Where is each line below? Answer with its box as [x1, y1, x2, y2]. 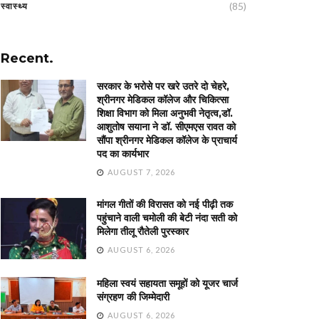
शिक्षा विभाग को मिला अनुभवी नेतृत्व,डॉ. [97, 107, 233, 120]
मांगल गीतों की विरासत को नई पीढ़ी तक [97, 198, 233, 211]
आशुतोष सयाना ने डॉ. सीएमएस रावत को [97, 120, 236, 133]
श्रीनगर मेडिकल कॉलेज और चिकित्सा [97, 93, 229, 106]
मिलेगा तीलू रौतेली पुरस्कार [97, 225, 189, 238]
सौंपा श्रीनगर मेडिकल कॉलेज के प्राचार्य [97, 134, 237, 147]
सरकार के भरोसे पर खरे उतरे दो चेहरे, [97, 80, 229, 93]
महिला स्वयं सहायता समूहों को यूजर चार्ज [97, 276, 238, 290]
